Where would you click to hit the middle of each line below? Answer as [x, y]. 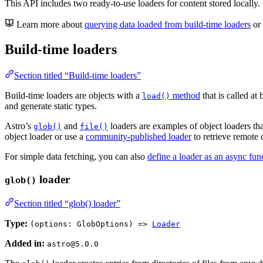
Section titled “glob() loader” [67, 203]
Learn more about [50, 25]
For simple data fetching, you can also [76, 157]
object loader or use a [45, 137]
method [185, 96]
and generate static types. [51, 106]
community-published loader [139, 137]
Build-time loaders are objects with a [73, 96]
